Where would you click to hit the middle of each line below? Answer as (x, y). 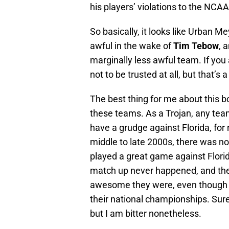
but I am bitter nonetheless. (146, 214)
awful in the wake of (132, 46)
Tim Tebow (196, 46)
